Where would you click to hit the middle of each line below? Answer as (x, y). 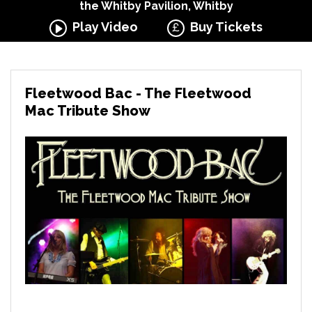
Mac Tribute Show (88, 111)
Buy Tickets (224, 27)
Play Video (102, 27)
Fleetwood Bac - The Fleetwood (138, 93)
